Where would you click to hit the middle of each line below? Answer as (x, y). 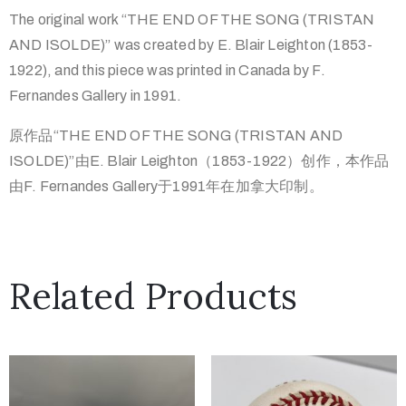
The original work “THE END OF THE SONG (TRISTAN (192, 20)
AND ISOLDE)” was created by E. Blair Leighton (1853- (191, 45)
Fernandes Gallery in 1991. (96, 96)
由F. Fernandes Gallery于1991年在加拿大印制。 (166, 187)
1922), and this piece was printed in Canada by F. (167, 71)
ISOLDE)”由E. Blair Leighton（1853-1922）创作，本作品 (199, 161)
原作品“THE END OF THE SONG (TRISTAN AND (176, 136)
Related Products (153, 296)
